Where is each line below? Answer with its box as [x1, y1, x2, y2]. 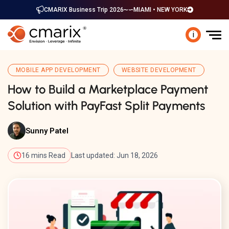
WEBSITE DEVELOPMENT [121, 66, 196, 74]
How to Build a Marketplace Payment [8, 82, 208, 97]
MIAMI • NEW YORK [133, 6, 187, 13]
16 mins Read [21, 151, 65, 159]
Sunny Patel [26, 126, 68, 135]
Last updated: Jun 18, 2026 [71, 151, 158, 159]
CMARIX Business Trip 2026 [43, 6, 124, 13]
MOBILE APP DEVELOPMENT [16, 66, 101, 74]
